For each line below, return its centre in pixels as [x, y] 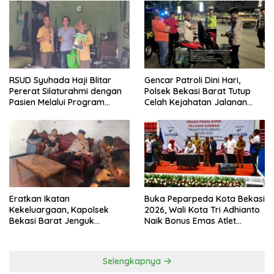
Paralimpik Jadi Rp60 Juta [198, 232]
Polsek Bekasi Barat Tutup [198, 91]
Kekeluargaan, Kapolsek [59, 210]
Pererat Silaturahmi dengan [65, 91]
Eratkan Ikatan [39, 199]
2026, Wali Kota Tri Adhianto [202, 210]
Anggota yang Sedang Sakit [67, 232]
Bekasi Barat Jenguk [52, 221]
